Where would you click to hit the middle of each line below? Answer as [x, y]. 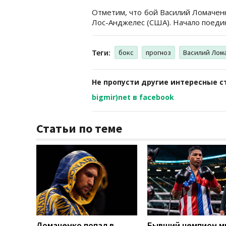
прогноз [158, 52]
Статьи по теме [79, 128]
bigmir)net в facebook [133, 97]
